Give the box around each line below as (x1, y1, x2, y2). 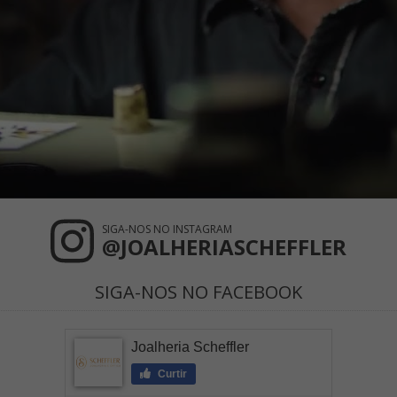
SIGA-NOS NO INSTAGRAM (102, 221, 232, 237)
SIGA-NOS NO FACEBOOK (95, 279, 302, 304)
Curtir (155, 367, 187, 380)
